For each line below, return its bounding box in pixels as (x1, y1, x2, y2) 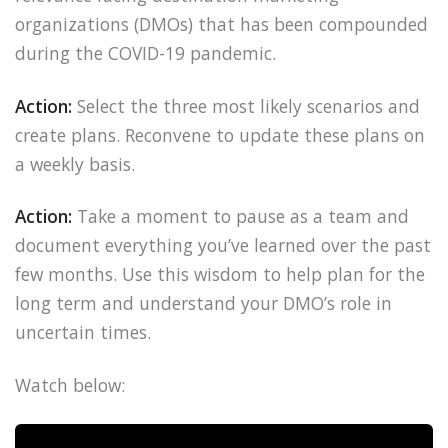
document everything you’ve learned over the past (15, 233, 431, 258)
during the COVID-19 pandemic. (15, 40, 276, 65)
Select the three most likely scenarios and (77, 93, 420, 118)
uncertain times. (15, 320, 151, 345)
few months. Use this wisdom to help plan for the (15, 262, 425, 287)
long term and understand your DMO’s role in (15, 291, 392, 316)
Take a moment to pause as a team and (77, 204, 409, 229)
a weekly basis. (15, 151, 135, 176)
